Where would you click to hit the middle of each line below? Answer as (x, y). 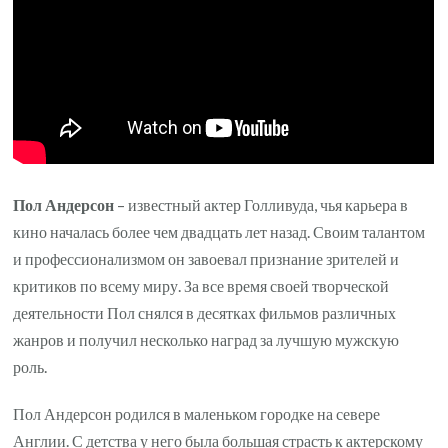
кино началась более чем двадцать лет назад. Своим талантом (219, 232)
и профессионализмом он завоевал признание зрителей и (206, 259)
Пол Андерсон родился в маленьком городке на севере (197, 414)
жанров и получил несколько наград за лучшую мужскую (206, 340)
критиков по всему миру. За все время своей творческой (201, 286)
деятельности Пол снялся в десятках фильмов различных (205, 313)
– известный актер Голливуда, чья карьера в (261, 205)
